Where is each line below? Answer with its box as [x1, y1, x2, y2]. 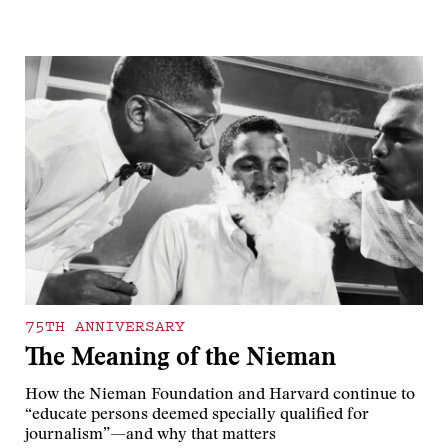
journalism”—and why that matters [25, 427, 277, 444]
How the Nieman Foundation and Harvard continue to [25, 387, 416, 404]
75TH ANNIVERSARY [25, 314, 186, 337]
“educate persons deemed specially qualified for [25, 407, 370, 424]
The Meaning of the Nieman [25, 347, 337, 373]
